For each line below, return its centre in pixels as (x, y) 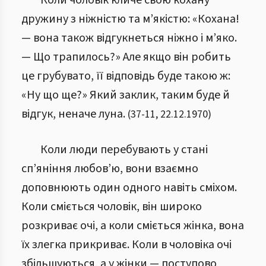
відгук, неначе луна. (73, 114)
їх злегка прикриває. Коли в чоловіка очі (126, 245)
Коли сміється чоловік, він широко (112, 207)
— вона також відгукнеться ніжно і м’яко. (129, 38)
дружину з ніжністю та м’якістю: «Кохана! (130, 19)
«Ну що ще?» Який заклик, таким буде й (126, 95)
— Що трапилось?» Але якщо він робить (126, 57)
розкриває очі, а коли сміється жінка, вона (133, 226)
